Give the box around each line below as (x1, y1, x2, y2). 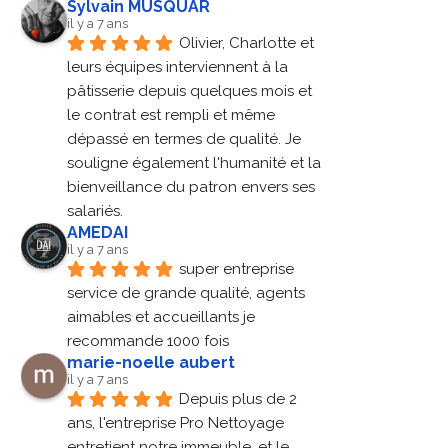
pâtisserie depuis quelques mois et (67, 82, 313, 101)
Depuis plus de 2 (179, 390, 298, 409)
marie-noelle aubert (67, 353, 236, 373)
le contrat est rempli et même (67, 106, 276, 125)
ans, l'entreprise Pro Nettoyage (67, 414, 285, 433)
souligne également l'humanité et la (67, 154, 322, 173)
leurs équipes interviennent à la (67, 58, 289, 77)
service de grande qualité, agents (67, 284, 306, 303)
